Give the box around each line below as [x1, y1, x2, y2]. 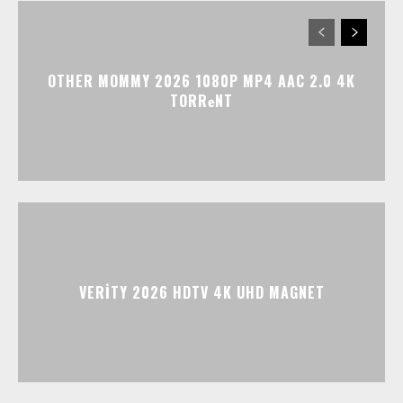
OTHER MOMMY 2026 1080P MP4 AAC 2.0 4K [48, 69, 355, 92]
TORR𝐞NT [170, 89, 233, 112]
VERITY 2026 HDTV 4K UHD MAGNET [78, 281, 325, 303]
